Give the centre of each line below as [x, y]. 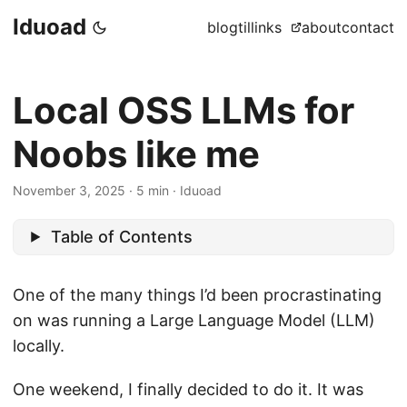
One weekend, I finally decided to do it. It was [188, 389]
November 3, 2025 [69, 190]
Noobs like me [136, 154]
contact [368, 27]
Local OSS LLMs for [184, 110]
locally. [39, 345]
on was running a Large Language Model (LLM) [194, 320]
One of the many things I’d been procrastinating [197, 294]
